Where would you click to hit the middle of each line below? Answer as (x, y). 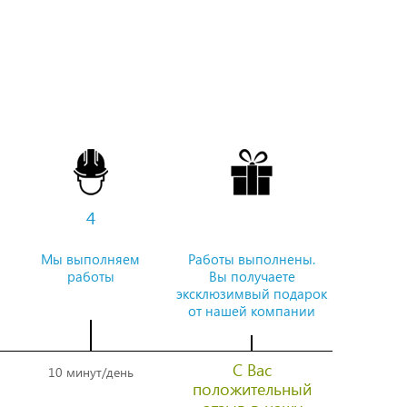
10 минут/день (90, 372)
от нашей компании (252, 311)
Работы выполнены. (252, 259)
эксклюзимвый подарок (252, 294)
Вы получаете (252, 277)
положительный (252, 389)
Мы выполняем (91, 259)
